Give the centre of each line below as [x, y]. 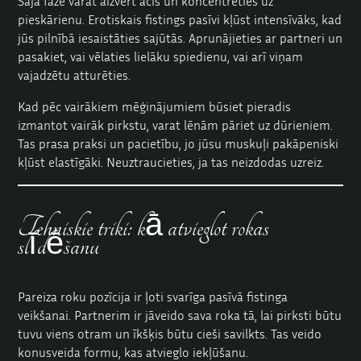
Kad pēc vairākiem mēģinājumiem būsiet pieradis [155, 106]
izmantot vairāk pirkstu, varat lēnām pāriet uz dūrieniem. [176, 124]
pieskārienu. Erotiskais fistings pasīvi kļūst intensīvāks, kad [180, 19]
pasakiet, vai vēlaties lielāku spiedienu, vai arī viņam [161, 56]
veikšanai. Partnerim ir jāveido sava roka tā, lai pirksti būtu [180, 315]
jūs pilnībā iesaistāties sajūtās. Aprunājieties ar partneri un [180, 37]
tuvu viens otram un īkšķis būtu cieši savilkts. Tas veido [170, 333]
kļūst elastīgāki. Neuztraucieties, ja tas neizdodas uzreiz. [171, 162]
